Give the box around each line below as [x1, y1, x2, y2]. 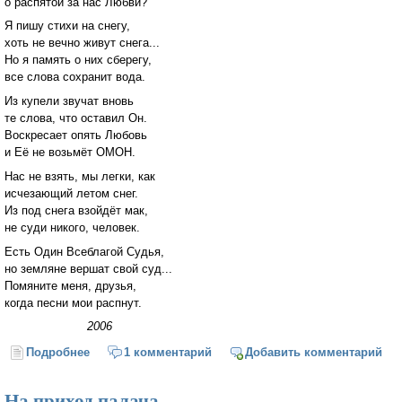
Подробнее [26, 345, 91, 360]
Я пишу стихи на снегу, [4, 19, 130, 33]
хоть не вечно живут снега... [4, 36, 160, 50]
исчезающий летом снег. [4, 186, 138, 200]
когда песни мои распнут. [4, 295, 142, 310]
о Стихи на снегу [90, 345, 187, 360]
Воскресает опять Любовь [4, 128, 147, 143]
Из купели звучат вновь [4, 94, 134, 109]
